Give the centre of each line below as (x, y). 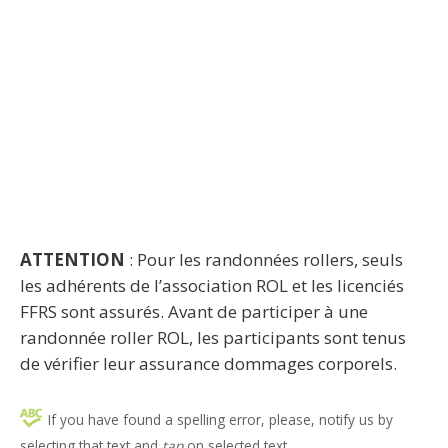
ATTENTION (72, 259)
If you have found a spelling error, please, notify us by (220, 419)
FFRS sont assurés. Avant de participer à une (194, 311)
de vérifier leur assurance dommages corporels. (208, 363)
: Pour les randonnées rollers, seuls (264, 259)
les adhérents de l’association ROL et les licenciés (212, 285)
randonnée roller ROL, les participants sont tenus (213, 337)
